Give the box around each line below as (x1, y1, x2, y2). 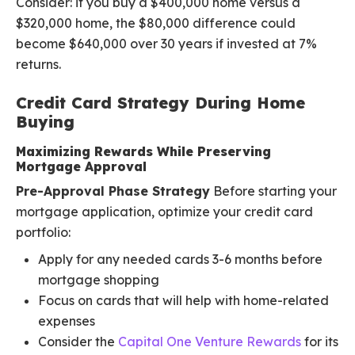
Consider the (38, 334, 118, 350)
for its (301, 334, 338, 350)
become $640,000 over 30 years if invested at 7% (16, 36, 317, 52)
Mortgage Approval (16, 158, 147, 175)
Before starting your (210, 183, 337, 200)
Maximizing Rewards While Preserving (16, 143, 271, 160)
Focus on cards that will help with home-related (38, 292, 329, 309)
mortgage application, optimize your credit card (16, 204, 313, 220)
